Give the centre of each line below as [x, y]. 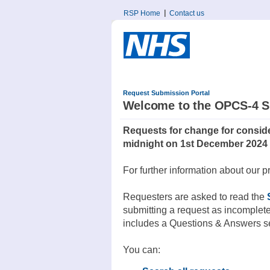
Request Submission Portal [166, 93]
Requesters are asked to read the [195, 197]
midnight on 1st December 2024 [195, 144]
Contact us [187, 13]
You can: [141, 250]
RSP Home [142, 13]
